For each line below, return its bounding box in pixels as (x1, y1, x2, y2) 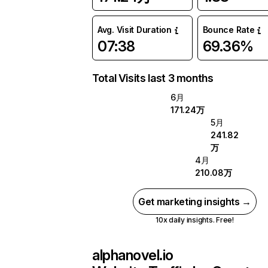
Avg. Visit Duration (98, 25, 172, 35)
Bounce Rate (202, 25, 255, 35)
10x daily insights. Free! (155, 215, 234, 224)
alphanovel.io (92, 246, 173, 264)
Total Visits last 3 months (92, 72, 214, 84)
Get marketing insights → (138, 196, 252, 208)
